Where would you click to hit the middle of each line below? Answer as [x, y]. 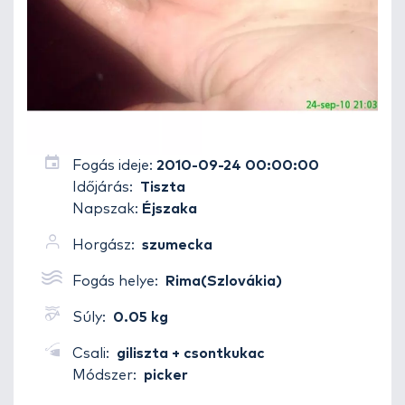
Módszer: [104, 375]
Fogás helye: [117, 281]
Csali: [91, 353]
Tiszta [163, 187]
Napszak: [105, 209]
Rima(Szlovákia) [224, 281]
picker [166, 375]
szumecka [177, 245]
